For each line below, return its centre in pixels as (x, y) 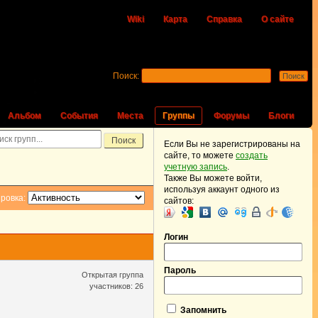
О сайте (278, 19)
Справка (224, 19)
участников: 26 (116, 286)
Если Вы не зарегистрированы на (232, 144)
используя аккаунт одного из (222, 190)
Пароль (180, 270)
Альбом (24, 116)
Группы (179, 116)
